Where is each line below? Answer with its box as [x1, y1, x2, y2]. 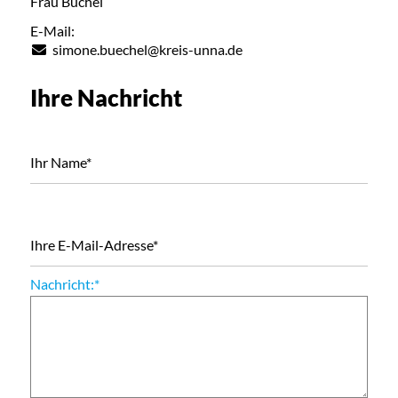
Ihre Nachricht [29, 84, 182, 112]
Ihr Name [29, 154, 86, 171]
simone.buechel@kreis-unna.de [52, 41, 243, 58]
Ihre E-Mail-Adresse [29, 236, 153, 253]
